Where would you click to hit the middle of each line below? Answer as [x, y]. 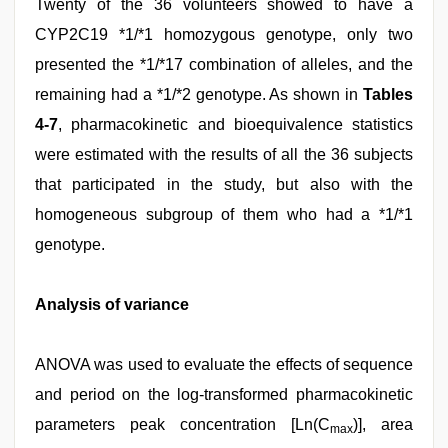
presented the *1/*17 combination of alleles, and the [224, 64]
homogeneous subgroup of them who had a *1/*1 [224, 214]
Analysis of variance [112, 304]
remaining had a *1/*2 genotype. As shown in [199, 94]
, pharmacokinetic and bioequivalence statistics [235, 124]
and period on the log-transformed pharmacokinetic [224, 394]
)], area [383, 424]
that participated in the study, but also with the [224, 184]
